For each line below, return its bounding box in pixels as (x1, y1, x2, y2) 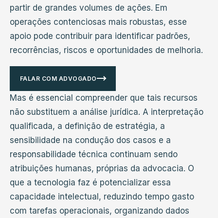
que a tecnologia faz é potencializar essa (10, 177, 171, 187)
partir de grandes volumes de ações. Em (10, 2, 167, 13)
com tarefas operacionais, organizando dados (10, 205, 189, 216)
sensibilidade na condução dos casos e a (10, 135, 171, 145)
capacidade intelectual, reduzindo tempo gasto (10, 191, 194, 201)
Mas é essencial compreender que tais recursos (10, 92, 198, 103)
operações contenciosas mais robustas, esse (10, 17, 187, 27)
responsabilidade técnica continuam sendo (10, 149, 178, 159)
